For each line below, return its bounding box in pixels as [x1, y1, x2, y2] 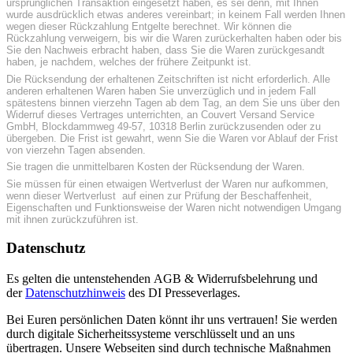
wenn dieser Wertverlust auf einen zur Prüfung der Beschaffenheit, [6, 189, 312, 202]
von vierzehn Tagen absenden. [6, 143, 146, 156]
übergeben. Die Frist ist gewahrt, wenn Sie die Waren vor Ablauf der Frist [6, 132, 338, 144]
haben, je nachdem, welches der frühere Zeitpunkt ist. [6, 56, 251, 69]
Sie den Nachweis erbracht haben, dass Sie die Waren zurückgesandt [6, 44, 325, 57]
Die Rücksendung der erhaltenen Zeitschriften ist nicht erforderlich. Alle [6, 72, 330, 85]
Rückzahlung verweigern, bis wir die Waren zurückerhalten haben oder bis [6, 32, 342, 45]
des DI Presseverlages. [125, 286, 240, 300]
